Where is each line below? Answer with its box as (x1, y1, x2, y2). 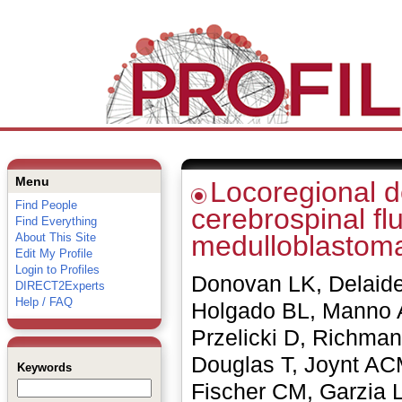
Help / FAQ (14, 295, 73, 309)
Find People (14, 198, 77, 212)
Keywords (16, 361, 72, 374)
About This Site (14, 231, 96, 244)
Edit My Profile (14, 247, 92, 260)
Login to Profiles (14, 263, 100, 276)
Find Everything (14, 214, 97, 228)
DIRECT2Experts (14, 279, 105, 293)
